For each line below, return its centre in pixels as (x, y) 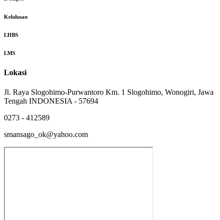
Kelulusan (16, 17)
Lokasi (15, 73)
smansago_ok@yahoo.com (46, 134)
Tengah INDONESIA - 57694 (51, 101)
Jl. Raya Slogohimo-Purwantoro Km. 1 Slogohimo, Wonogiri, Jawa (109, 92)
